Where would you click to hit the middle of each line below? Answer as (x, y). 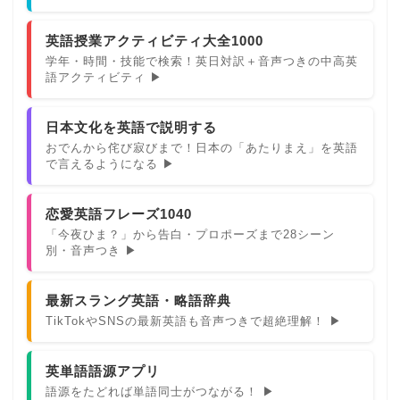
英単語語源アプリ (103, 371)
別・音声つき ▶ (92, 251)
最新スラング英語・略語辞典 (138, 301)
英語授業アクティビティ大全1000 (154, 41)
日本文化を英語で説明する (131, 128)
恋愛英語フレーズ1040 (119, 214)
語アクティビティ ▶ (104, 78)
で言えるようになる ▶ (110, 164)
